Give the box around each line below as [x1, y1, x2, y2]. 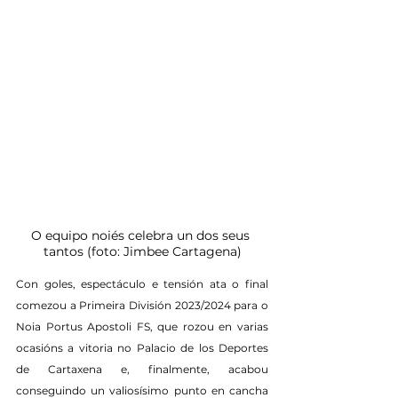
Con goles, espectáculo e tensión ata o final [16, 277, 268, 291]
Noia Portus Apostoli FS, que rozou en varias [16, 320, 268, 334]
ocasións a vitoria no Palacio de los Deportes [16, 341, 268, 355]
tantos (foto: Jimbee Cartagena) [43, 243, 242, 260]
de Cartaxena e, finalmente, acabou [16, 362, 268, 377]
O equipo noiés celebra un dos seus [31, 227, 253, 244]
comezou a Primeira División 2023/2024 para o [16, 298, 268, 313]
